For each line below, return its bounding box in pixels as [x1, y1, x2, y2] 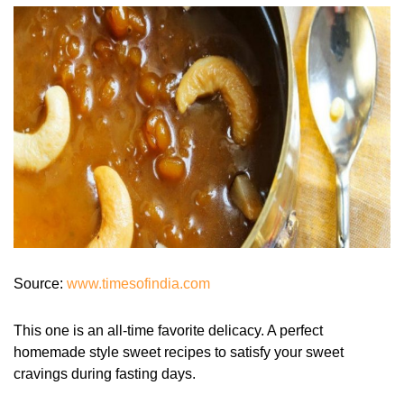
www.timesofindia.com [63, 275, 210, 291]
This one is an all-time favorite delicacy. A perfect [14, 322, 323, 338]
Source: [14, 275, 63, 291]
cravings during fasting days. [14, 365, 196, 381]
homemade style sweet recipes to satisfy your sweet [14, 344, 344, 360]
